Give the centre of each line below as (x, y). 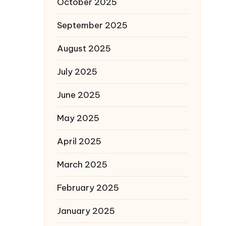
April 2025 (79, 141)
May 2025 (78, 118)
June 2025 (79, 95)
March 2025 (82, 164)
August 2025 (84, 48)
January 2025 (86, 211)
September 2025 (92, 25)
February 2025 (88, 187)
